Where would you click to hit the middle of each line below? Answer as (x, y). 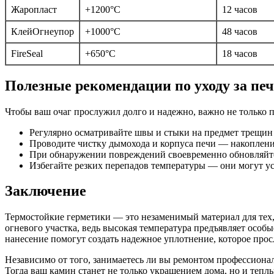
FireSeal (27, 53)
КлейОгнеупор (43, 31)
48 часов (240, 31)
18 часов (240, 53)
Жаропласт (34, 9)
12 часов (240, 9)
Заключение (46, 191)
